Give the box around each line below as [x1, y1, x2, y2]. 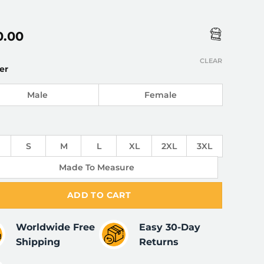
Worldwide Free [16, 222, 95, 233]
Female [144, 89, 177, 100]
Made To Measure [58, 161, 134, 173]
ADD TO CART [67, 190, 131, 201]
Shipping [16, 236, 61, 248]
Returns [139, 236, 179, 248]
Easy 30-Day [139, 222, 201, 233]
